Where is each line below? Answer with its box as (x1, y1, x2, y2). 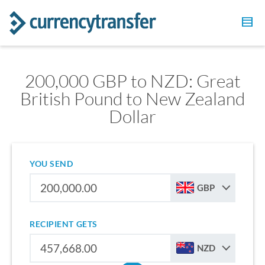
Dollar (109, 105, 156, 127)
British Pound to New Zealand (20, 88, 245, 109)
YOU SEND (30, 159, 73, 169)
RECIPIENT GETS (30, 219, 98, 229)
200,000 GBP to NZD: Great (24, 70, 241, 92)
